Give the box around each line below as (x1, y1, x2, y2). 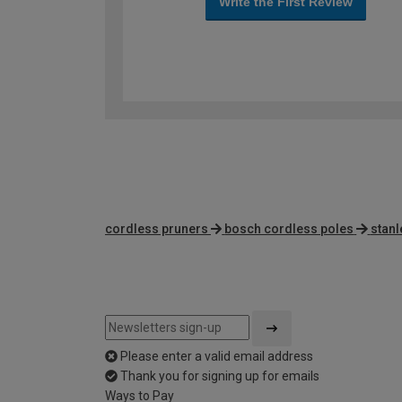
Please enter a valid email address (120, 349, 313, 364)
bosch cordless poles (224, 222, 354, 237)
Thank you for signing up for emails (120, 369, 319, 384)
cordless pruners (105, 222, 208, 237)
